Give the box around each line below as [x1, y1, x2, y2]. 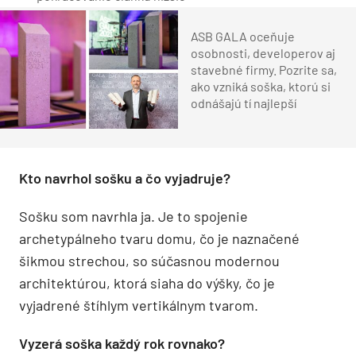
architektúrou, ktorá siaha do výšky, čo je [19, 273, 275, 292]
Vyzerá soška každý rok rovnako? [19, 334, 225, 352]
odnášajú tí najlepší [191, 95, 296, 110]
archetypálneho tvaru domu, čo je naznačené [19, 229, 300, 247]
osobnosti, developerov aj [191, 44, 335, 60]
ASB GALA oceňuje [191, 28, 295, 44]
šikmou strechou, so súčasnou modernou [19, 251, 280, 269]
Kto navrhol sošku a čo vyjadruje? [19, 168, 230, 187]
